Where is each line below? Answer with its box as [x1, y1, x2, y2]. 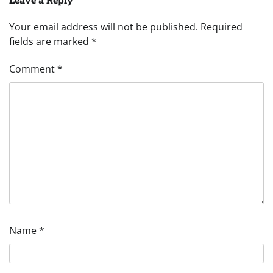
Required [200, 19, 243, 34]
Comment [9, 62, 57, 76]
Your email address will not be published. [9, 19, 198, 34]
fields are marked [9, 34, 91, 48]
